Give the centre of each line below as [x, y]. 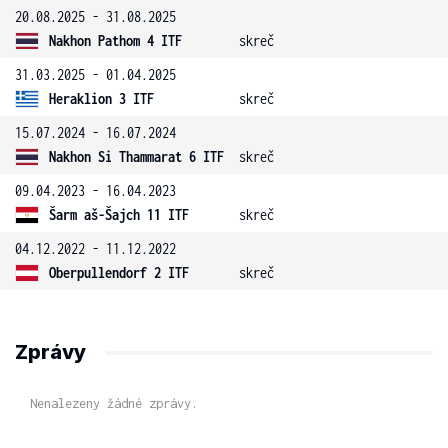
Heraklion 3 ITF [101, 98]
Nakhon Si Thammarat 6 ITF [136, 156]
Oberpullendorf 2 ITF [119, 272]
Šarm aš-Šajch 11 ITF [119, 214]
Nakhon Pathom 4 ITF [115, 40]
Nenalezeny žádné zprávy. [114, 403]
